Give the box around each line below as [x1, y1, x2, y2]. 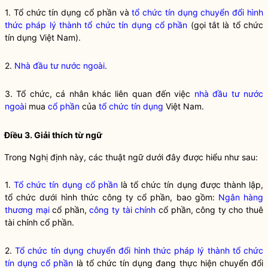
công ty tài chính [89, 205, 156, 215]
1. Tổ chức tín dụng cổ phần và [5, 7, 132, 17]
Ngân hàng [218, 192, 264, 202]
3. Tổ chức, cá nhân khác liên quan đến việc [5, 89, 194, 99]
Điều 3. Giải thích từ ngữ [4, 130, 102, 140]
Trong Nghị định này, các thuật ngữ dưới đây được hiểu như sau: [4, 152, 258, 162]
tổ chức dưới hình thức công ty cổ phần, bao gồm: [5, 192, 218, 202]
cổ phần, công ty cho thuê [156, 205, 264, 215]
